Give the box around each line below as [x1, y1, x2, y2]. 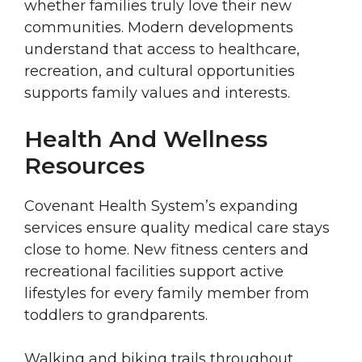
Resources [24, 152, 145, 180]
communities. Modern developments [24, 19, 293, 37]
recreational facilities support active [24, 263, 284, 281]
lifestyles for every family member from [24, 284, 309, 303]
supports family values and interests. [24, 84, 290, 103]
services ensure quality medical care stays [24, 219, 330, 238]
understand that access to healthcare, [24, 40, 300, 59]
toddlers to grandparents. [24, 306, 208, 325]
